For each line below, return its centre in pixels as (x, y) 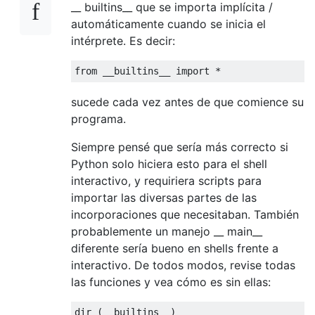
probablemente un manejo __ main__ (167, 231)
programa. (98, 118)
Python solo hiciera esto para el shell (169, 163)
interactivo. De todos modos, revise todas (183, 265)
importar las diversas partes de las (164, 197)
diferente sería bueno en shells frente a (175, 248)
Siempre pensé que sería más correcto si (180, 147)
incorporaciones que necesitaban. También (185, 214)
